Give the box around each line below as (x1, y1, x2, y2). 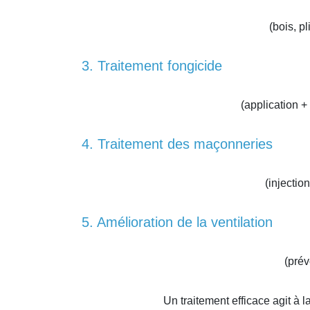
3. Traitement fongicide (82, 57, 222, 73)
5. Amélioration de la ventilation (82, 214, 273, 230)
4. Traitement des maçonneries (82, 136, 273, 152)
